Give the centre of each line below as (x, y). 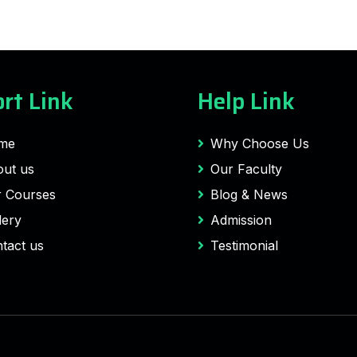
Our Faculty (246, 169)
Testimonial (244, 245)
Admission (241, 220)
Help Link (246, 101)
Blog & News (249, 194)
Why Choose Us (260, 143)
